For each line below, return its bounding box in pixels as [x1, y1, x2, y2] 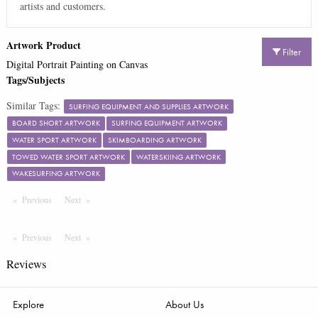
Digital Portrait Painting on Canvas [6, 57, 148, 71]
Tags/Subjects [6, 72, 65, 87]
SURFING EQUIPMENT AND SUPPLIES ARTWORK [68, 101, 229, 111]
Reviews [6, 256, 46, 273]
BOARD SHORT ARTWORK [11, 118, 100, 128]
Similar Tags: [6, 98, 60, 112]
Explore [12, 297, 44, 312]
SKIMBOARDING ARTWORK [107, 134, 202, 145]
